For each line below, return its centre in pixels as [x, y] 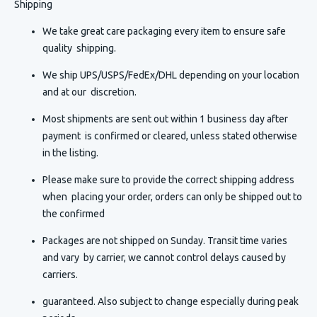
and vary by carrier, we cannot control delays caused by [164, 258]
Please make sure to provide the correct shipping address [168, 180]
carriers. [60, 275]
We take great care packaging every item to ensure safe [164, 31]
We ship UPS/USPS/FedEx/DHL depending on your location [171, 75]
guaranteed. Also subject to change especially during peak [171, 301]
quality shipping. [79, 48]
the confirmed [75, 214]
